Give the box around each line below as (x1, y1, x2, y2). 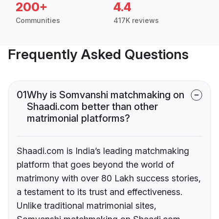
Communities (16, 16, 60, 25)
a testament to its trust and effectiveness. (17, 187, 182, 197)
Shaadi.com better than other (27, 101, 158, 113)
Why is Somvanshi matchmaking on (27, 89, 184, 101)
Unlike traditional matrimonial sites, (17, 200, 156, 211)
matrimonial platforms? (27, 112, 130, 125)
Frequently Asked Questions (8, 46, 189, 63)
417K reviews (113, 16, 159, 25)
